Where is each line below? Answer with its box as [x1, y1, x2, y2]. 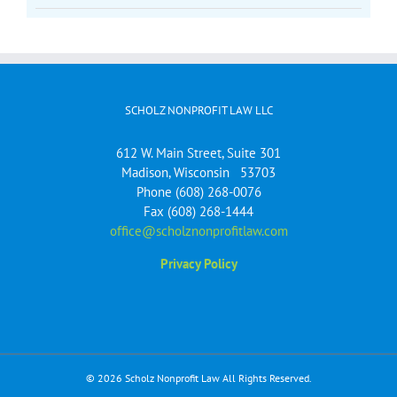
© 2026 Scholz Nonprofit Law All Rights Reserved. [85, 371, 312, 385]
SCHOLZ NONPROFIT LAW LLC [124, 103, 273, 119]
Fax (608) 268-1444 [144, 203, 253, 221]
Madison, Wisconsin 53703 [121, 164, 276, 182]
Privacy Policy [160, 255, 237, 273]
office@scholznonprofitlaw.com [109, 222, 288, 240]
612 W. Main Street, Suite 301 [116, 144, 281, 162]
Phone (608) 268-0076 [136, 183, 261, 201]
